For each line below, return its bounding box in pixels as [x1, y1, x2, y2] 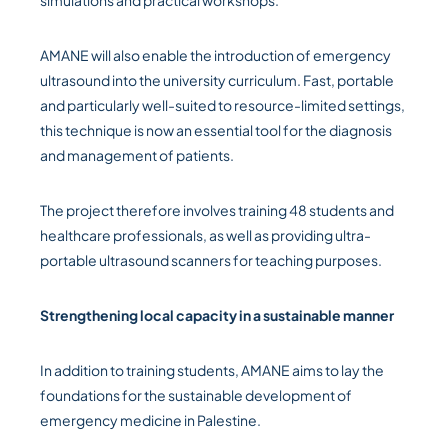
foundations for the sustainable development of [40, 386, 352, 405]
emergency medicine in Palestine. [40, 411, 261, 430]
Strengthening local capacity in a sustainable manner [40, 306, 394, 325]
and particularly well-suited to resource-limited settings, [40, 96, 405, 115]
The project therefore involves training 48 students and [40, 201, 394, 220]
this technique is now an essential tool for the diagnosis [40, 121, 392, 140]
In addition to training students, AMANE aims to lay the [40, 361, 384, 380]
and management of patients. [40, 146, 234, 165]
